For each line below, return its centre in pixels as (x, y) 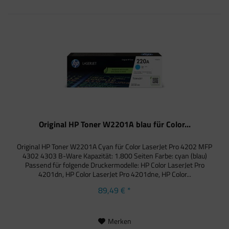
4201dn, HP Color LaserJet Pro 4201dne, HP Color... (114, 174)
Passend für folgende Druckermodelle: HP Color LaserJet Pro (114, 165)
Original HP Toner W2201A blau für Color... (114, 124)
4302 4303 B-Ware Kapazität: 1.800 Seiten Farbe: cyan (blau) (114, 155)
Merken (119, 221)
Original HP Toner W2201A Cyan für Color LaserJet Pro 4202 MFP (115, 146)
